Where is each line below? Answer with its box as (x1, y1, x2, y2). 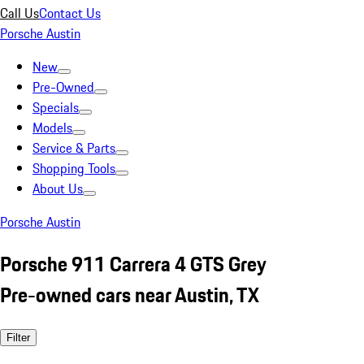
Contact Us (39, 3, 101, 23)
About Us (32, 179, 83, 198)
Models (32, 118, 72, 137)
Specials (32, 97, 79, 117)
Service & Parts (32, 138, 115, 158)
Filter (6, 331, 30, 344)
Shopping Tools (32, 158, 115, 178)
